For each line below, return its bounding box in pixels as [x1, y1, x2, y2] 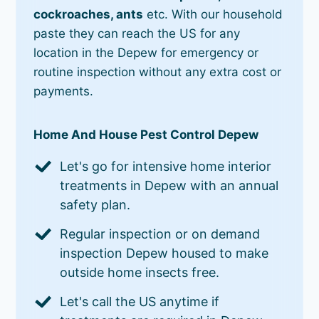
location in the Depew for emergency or [33, 45, 259, 60]
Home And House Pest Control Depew [33, 127, 259, 142]
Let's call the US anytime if [60, 293, 220, 309]
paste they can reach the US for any [33, 26, 241, 41]
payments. [33, 83, 94, 98]
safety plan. [60, 197, 131, 212]
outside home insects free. [60, 264, 220, 280]
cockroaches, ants [33, 6, 144, 21]
